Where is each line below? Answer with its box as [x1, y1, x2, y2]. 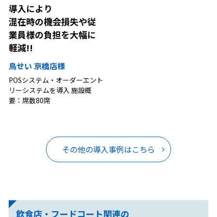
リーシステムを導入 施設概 [8, 85, 92, 95]
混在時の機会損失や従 [8, 15, 96, 28]
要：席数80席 [8, 95, 50, 106]
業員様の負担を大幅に [8, 28, 96, 41]
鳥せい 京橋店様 [8, 60, 65, 72]
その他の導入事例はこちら [62, 143, 155, 155]
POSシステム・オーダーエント [8, 75, 103, 85]
